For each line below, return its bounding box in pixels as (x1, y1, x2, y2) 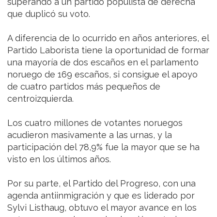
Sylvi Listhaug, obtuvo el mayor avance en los (7, 202, 197, 213)
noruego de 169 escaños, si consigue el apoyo (7, 69, 198, 79)
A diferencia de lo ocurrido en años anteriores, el (7, 32, 209, 43)
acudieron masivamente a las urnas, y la (7, 129, 172, 140)
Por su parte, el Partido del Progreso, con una (7, 178, 196, 188)
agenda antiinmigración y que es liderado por (7, 190, 195, 201)
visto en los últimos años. (7, 154, 111, 164)
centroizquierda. (7, 93, 74, 104)
